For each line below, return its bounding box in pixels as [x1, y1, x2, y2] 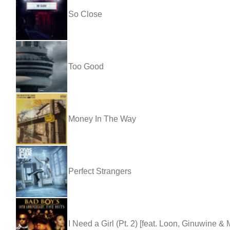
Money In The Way [68, 114, 136, 123]
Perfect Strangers [68, 166, 131, 176]
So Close [68, 9, 102, 18]
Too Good [68, 62, 104, 71]
